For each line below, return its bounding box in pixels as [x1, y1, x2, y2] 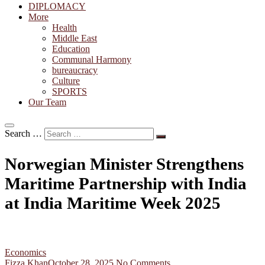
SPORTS [52, 86, 87, 96]
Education [52, 44, 90, 54]
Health [52, 22, 77, 33]
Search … [5, 128, 42, 138]
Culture [52, 76, 80, 86]
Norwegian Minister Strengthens [5, 154, 244, 174]
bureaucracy [52, 65, 98, 75]
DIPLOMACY [28, 1, 86, 11]
